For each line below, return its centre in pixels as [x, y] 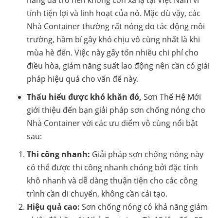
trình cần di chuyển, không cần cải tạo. [97, 194]
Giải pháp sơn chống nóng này [147, 154]
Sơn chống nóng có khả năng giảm [144, 207]
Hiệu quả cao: [53, 207]
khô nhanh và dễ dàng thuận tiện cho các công [112, 181]
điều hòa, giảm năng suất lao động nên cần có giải [118, 66]
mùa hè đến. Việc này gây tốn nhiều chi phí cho [113, 53]
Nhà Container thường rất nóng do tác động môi [116, 27]
